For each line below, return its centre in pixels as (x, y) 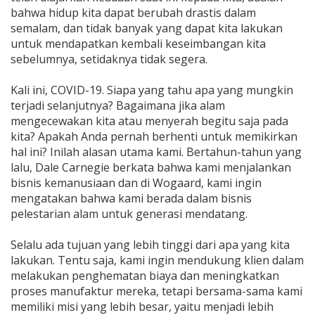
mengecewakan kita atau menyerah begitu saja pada (149, 121)
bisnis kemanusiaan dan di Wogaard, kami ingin (136, 183)
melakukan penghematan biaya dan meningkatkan (145, 276)
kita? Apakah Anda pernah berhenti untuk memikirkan (154, 136)
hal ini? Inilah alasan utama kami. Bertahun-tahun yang (156, 152)
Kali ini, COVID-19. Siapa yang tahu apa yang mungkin (152, 90)
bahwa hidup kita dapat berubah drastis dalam (133, 13)
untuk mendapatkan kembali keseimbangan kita (138, 44)
